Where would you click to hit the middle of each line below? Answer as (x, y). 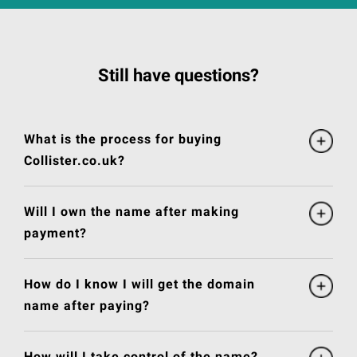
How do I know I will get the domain (139, 284)
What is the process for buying (123, 139)
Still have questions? (178, 76)
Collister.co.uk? (75, 161)
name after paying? (87, 306)
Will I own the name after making (131, 212)
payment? (55, 233)
